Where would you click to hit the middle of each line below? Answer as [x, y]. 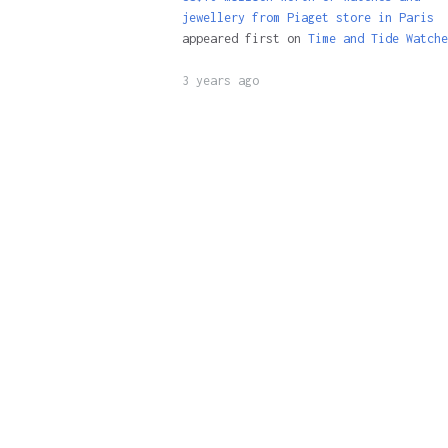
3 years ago [220, 81]
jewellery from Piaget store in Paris [307, 18]
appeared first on [244, 39]
